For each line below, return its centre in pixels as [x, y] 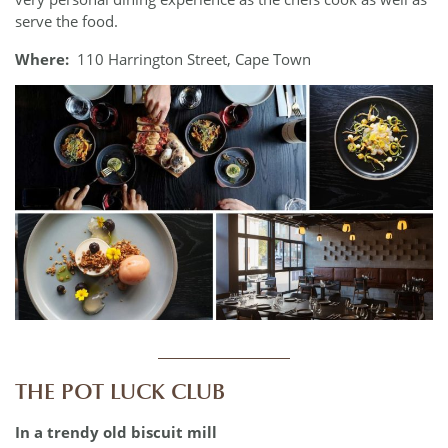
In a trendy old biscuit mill [118, 432]
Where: [46, 58]
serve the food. [66, 21]
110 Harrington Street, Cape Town [194, 58]
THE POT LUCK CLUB [120, 391]
